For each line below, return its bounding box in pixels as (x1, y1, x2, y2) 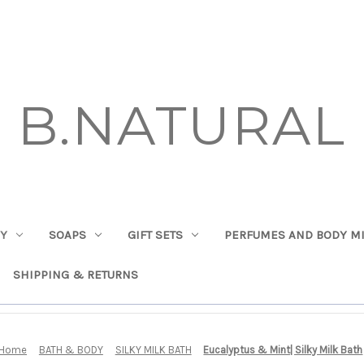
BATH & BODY (38, 343, 103, 356)
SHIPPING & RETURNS (13, 266, 138, 282)
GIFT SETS (127, 227, 183, 242)
